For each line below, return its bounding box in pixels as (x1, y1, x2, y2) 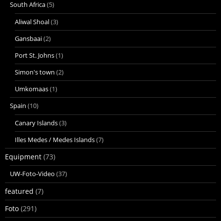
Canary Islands (15, 118, 58, 127)
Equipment (5, 151, 41, 161)
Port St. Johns (15, 50, 54, 60)
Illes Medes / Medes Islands (15, 135, 95, 144)
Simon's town (15, 67, 55, 76)
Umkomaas (15, 84, 48, 93)
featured (5, 186, 34, 196)
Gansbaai (15, 34, 42, 43)
